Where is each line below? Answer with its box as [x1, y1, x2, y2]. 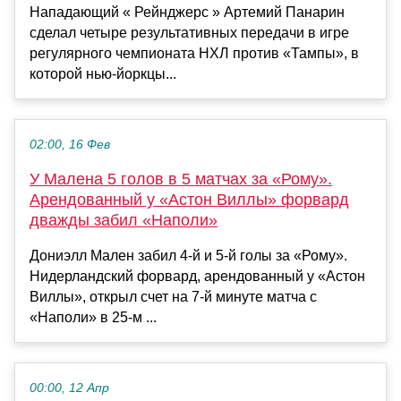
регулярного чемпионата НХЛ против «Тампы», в [30, 45, 359, 61]
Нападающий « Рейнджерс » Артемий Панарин [30, 4, 345, 20]
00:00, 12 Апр [30, 380, 109, 395]
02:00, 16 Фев [30, 137, 110, 151]
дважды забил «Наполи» [30, 210, 218, 229]
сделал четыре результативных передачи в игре [30, 24, 349, 40]
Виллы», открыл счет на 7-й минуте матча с [30, 288, 317, 304]
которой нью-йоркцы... [30, 65, 176, 81]
